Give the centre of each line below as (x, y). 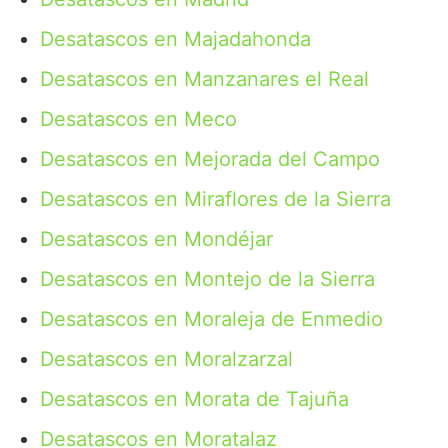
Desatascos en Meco (138, 119)
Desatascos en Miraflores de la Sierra (215, 199)
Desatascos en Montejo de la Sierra (207, 279)
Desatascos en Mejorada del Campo (210, 159)
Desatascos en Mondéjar (156, 239)
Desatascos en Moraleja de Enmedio (211, 319)
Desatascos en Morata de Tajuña (194, 399)
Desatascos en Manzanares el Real (204, 79)
